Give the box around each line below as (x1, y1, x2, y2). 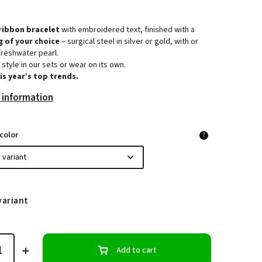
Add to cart (116, 244, 157, 256)
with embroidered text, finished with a (59, 24, 195, 36)
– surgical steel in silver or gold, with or (59, 36, 198, 48)
